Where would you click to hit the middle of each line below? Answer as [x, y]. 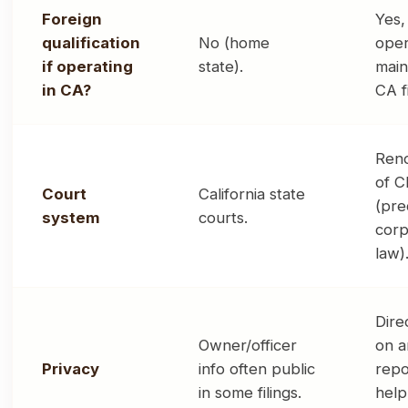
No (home [234, 43]
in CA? [66, 91]
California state [252, 194]
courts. [223, 218]
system [71, 218]
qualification [91, 43]
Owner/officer [248, 346]
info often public [257, 369]
